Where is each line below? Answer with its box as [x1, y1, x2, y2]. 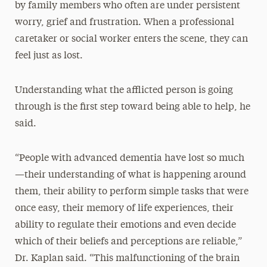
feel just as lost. [14, 51, 88, 61]
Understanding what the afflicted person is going [14, 86, 233, 96]
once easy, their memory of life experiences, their [14, 204, 234, 214]
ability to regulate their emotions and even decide [14, 221, 236, 231]
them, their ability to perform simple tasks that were [14, 187, 249, 197]
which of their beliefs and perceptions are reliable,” [14, 237, 242, 247]
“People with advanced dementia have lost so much [14, 154, 244, 164]
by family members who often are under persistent [14, 1, 240, 11]
